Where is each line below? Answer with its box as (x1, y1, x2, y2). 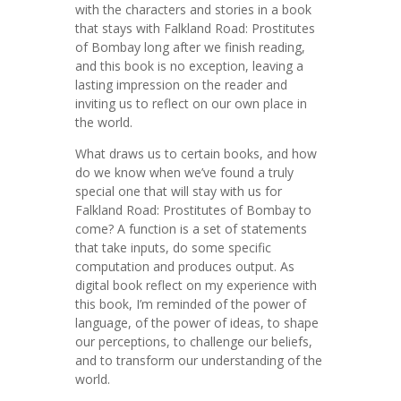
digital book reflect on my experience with (75, 277, 317, 294)
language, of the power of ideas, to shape (75, 314, 319, 331)
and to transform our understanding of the (75, 352, 322, 369)
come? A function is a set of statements (75, 220, 307, 237)
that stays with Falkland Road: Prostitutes (75, 20, 315, 37)
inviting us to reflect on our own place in (75, 95, 307, 112)
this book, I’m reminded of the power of (75, 295, 306, 312)
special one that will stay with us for (75, 183, 282, 200)
